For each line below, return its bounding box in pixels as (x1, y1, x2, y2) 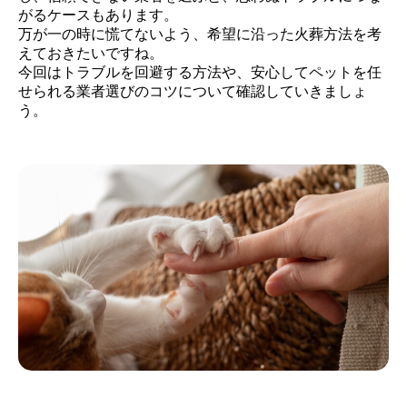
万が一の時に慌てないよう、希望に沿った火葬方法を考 (18, 25, 382, 44)
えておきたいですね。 (18, 45, 164, 63)
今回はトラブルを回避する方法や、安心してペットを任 (18, 64, 382, 82)
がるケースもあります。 (18, 6, 178, 25)
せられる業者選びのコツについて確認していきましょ (18, 83, 367, 101)
